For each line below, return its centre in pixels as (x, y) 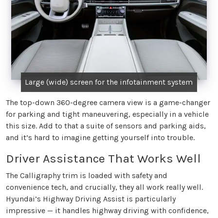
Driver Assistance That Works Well (103, 158)
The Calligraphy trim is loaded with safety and (87, 175)
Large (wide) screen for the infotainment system (109, 82)
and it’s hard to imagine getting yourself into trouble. (100, 137)
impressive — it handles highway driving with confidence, (107, 210)
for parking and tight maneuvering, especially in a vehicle (107, 114)
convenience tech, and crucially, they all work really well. (104, 187)
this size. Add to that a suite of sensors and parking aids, (106, 126)
